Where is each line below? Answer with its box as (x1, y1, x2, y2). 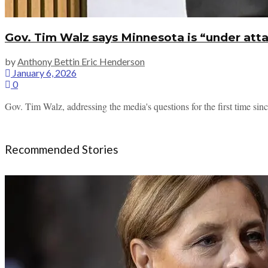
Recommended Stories (5, 142, 118, 156)
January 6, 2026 (11, 66, 77, 78)
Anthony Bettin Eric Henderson (17, 55, 145, 67)
